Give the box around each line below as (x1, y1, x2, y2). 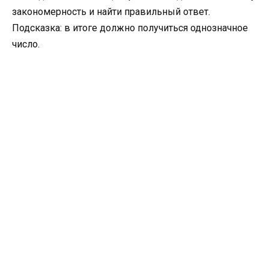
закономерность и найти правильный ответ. (12, 6, 210, 18)
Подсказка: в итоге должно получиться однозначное (12, 22, 248, 34)
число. (12, 38, 40, 50)
